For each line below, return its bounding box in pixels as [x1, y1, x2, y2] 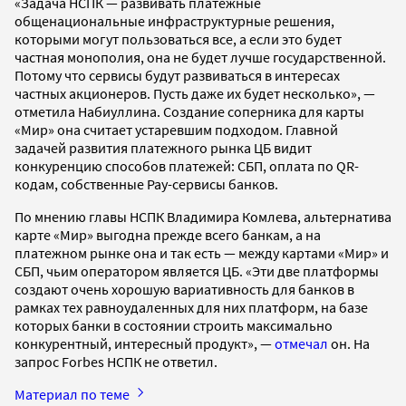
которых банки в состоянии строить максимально [14, 315, 333, 334]
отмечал [275, 333, 328, 353]
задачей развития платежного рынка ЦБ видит [14, 138, 312, 157]
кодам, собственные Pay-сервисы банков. [14, 174, 278, 193]
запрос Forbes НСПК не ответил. [14, 352, 217, 371]
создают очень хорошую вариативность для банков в [14, 279, 354, 298]
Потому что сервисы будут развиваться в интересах [14, 65, 340, 84]
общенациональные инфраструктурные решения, [14, 11, 334, 30]
